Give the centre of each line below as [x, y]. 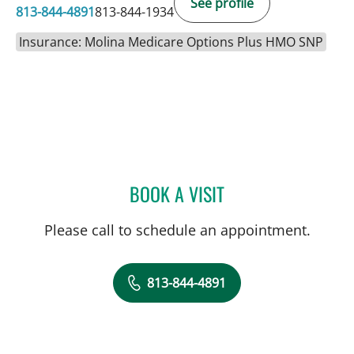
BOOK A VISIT [177, 193]
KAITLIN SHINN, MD [273, 191]
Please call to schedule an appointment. [177, 230]
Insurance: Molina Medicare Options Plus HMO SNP [171, 41]
